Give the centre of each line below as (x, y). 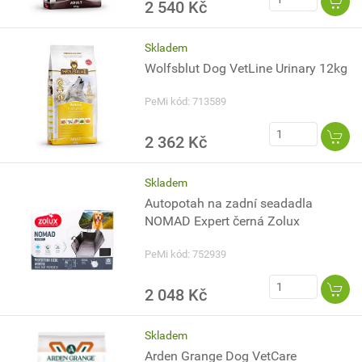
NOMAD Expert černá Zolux (223, 221)
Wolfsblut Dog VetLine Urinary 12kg (246, 68)
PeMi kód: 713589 (186, 101)
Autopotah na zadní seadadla (229, 203)
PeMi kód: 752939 (186, 254)
